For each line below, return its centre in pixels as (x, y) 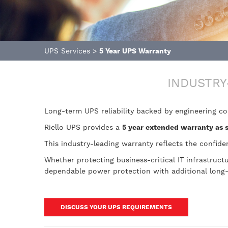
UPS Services (67, 51)
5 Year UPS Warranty (135, 51)
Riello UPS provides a (83, 127)
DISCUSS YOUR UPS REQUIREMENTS (116, 207)
